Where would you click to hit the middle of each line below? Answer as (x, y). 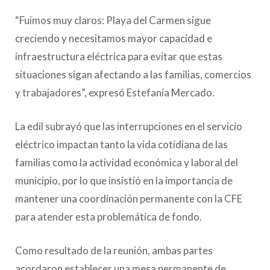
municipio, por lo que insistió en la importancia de (124, 180)
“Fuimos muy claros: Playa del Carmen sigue (113, 20)
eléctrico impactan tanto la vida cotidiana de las (121, 144)
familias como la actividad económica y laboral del (127, 162)
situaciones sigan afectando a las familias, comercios (133, 74)
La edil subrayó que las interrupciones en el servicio (129, 126)
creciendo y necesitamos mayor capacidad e (114, 38)
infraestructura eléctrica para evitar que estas (119, 56)
